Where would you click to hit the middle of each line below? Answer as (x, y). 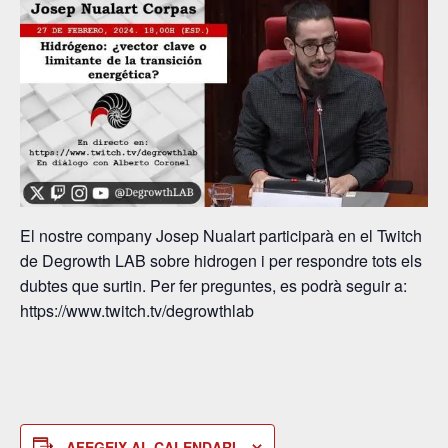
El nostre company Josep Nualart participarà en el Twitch (221, 236)
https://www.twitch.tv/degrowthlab (137, 311)
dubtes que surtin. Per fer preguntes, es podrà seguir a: (213, 286)
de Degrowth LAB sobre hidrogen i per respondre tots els (221, 261)
